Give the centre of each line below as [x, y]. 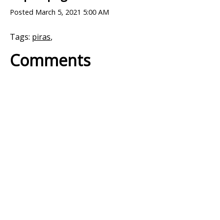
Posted [23, 12]
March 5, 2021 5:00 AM [72, 12]
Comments [50, 60]
